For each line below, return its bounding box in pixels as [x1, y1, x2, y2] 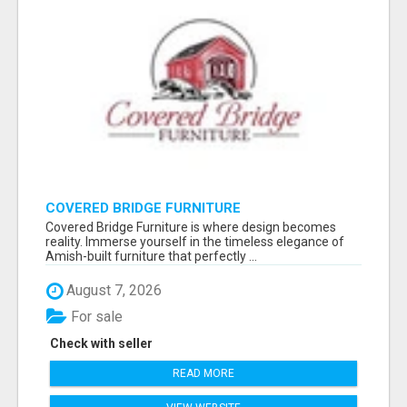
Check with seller [50, 335, 153, 351]
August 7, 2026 [63, 282, 162, 300]
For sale [67, 307, 123, 325]
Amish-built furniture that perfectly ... [45, 249, 257, 264]
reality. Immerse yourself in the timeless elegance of [45, 234, 344, 250]
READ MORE [173, 366, 234, 380]
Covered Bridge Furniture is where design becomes [45, 220, 336, 235]
